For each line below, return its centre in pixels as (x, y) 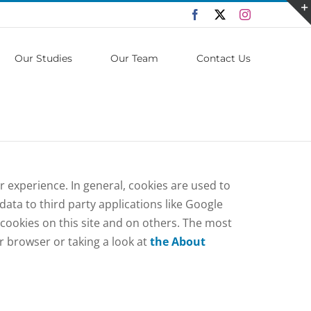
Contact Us (224, 58)
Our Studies (43, 58)
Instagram (271, 14)
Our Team (134, 58)
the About (178, 242)
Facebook (221, 14)
